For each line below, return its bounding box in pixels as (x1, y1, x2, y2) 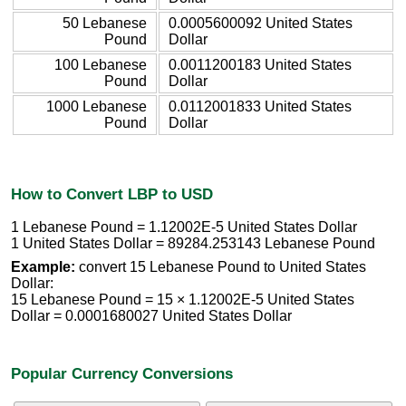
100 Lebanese (54, 56, 147, 72)
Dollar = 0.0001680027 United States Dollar (11, 308, 292, 324)
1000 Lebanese (46, 98, 147, 114)
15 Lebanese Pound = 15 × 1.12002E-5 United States (11, 292, 354, 308)
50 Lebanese (63, 14, 147, 31)
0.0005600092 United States (169, 14, 353, 31)
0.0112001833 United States (169, 98, 352, 114)
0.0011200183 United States (169, 56, 352, 72)
